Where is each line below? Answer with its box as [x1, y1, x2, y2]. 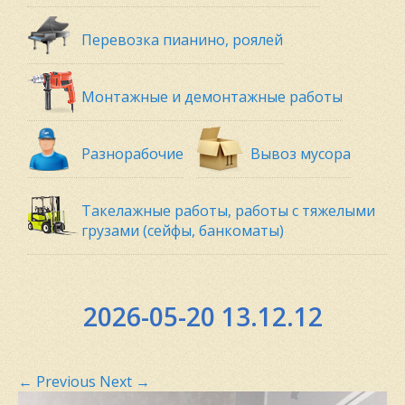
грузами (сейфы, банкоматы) [81, 221, 284, 240]
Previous [33, 372, 96, 391]
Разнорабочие [81, 144, 184, 164]
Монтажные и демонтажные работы [81, 87, 343, 107]
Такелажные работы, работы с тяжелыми [81, 201, 375, 221]
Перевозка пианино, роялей [81, 30, 283, 50]
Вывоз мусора [250, 144, 351, 164]
